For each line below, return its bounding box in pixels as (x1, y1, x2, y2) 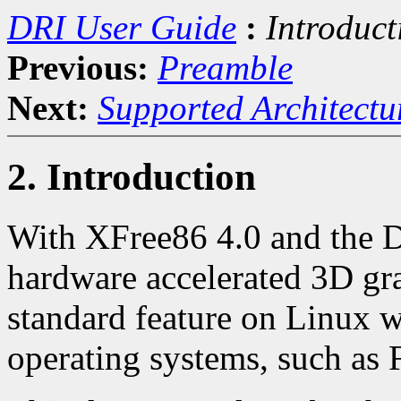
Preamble (158, 48, 293, 87)
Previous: (7, 48, 149, 87)
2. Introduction (7, 155, 256, 198)
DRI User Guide (7, 8, 236, 47)
